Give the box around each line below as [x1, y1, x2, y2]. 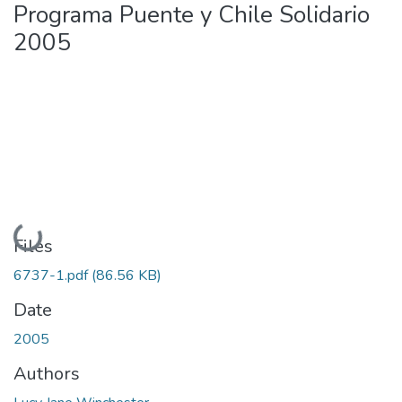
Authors [13, 361, 80, 386]
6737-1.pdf [13, 265, 92, 285]
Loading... [15, 220, 76, 249]
